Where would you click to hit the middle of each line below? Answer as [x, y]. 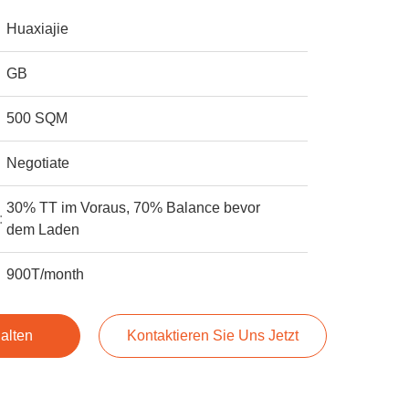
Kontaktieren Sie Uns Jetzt [212, 336]
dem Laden [43, 230]
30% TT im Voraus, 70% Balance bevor [134, 208]
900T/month [46, 274]
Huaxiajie [38, 29]
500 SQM [37, 118]
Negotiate [38, 163]
